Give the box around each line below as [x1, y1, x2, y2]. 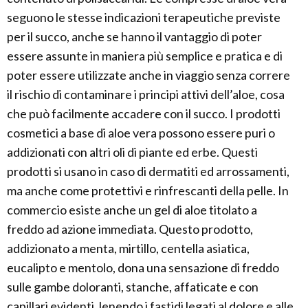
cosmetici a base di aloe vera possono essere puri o [7, 125, 275, 141]
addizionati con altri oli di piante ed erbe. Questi [7, 144, 258, 160]
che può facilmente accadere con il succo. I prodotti [7, 106, 280, 122]
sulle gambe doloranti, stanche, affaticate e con [7, 279, 258, 295]
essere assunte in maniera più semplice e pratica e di [7, 48, 283, 64]
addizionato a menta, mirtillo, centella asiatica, [7, 241, 250, 256]
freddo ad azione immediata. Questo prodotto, [7, 221, 253, 237]
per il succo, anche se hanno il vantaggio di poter [7, 29, 262, 45]
